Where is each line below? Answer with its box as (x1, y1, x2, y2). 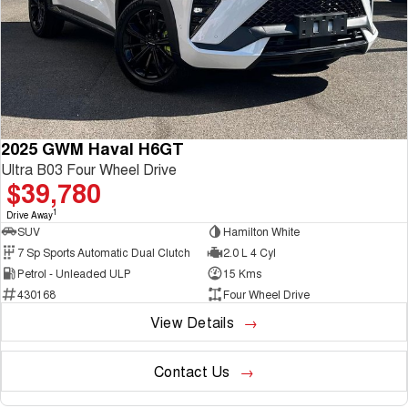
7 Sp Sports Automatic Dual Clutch (17, 244, 190, 260)
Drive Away (6, 208, 53, 221)
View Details (149, 311, 234, 332)
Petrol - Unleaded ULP (17, 265, 131, 281)
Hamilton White (222, 223, 300, 240)
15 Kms (222, 265, 261, 281)
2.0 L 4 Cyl (222, 244, 276, 260)
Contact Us (154, 360, 230, 382)
